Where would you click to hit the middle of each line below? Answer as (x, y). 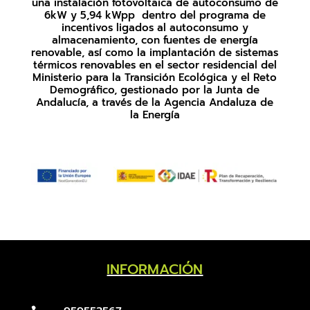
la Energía (155, 115)
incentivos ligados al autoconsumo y (155, 28)
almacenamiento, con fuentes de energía (155, 40)
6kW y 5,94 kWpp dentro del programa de (155, 16)
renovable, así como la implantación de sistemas (155, 53)
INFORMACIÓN (155, 269)
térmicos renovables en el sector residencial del (155, 65)
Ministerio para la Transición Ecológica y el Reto (155, 78)
